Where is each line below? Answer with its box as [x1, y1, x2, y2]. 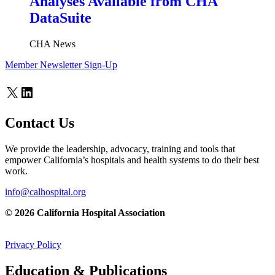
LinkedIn [19, 83, 74, 100]
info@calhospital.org [5, 187, 86, 198]
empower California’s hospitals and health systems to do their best [5, 155, 259, 166]
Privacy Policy [5, 239, 61, 250]
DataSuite [29, 10, 91, 26]
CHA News [29, 39, 76, 50]
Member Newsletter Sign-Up [5, 60, 117, 71]
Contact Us [5, 115, 74, 131]
